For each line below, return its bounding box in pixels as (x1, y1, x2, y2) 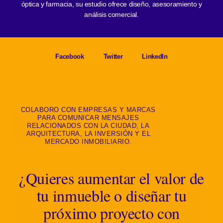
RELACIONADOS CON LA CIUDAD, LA (27, 122, 150, 130)
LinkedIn (142, 53, 168, 61)
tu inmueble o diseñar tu (36, 185, 187, 207)
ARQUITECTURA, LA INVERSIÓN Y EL (26, 130, 151, 138)
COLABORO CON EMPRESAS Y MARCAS (20, 106, 156, 114)
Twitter (103, 53, 123, 61)
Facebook (55, 53, 84, 61)
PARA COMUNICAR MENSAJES (37, 114, 139, 122)
